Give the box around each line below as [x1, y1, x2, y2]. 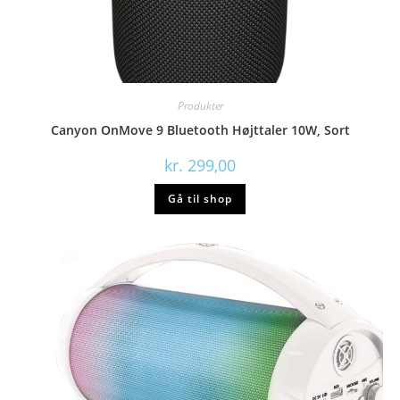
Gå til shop [168, 190, 232, 206]
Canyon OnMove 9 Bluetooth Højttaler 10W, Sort [50, 121, 350, 138]
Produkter [177, 97, 223, 113]
